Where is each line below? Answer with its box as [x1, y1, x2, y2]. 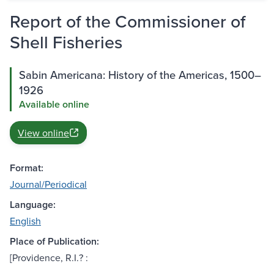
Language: [10, 198, 56, 212]
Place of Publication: [10, 234, 99, 249]
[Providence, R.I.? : [10, 251, 88, 265]
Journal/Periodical [10, 177, 87, 191]
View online [18, 126, 69, 140]
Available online [19, 97, 89, 112]
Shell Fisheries [10, 29, 122, 55]
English [10, 214, 41, 228]
